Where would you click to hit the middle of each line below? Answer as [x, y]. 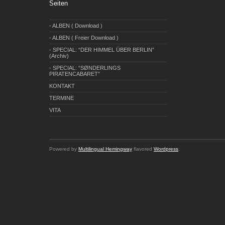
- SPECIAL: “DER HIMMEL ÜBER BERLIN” [102, 50]
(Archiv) [59, 56]
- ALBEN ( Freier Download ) [84, 38]
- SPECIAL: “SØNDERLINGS [85, 68]
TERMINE [62, 98]
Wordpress [166, 149]
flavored [143, 149]
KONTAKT [62, 86]
